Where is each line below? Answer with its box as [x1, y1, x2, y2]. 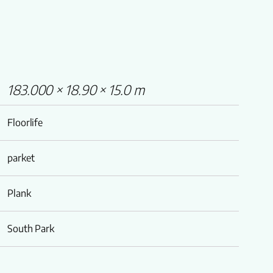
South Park [7, 222, 54, 235]
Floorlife [7, 116, 43, 129]
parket [7, 152, 35, 164]
